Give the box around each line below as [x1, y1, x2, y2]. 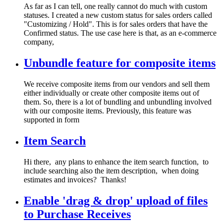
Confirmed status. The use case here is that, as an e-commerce [24, 29, 217, 38]
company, [24, 38, 54, 47]
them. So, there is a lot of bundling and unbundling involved [24, 98, 212, 107]
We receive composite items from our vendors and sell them [24, 80, 210, 89]
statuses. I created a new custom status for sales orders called [24, 11, 212, 20]
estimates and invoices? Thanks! [24, 175, 128, 184]
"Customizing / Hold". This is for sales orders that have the [24, 20, 208, 29]
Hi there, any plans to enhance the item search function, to [24, 157, 209, 166]
